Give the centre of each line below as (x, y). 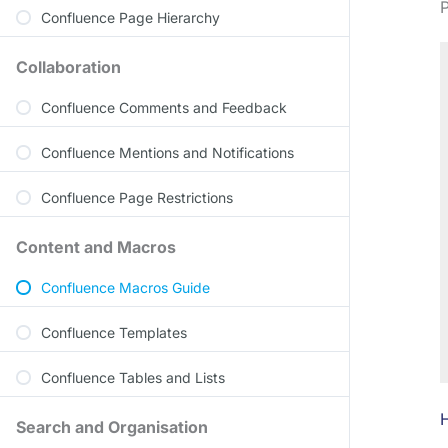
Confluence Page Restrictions (137, 197)
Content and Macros (96, 247)
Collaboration (68, 67)
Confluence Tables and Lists (133, 377)
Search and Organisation (112, 427)
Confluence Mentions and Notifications (167, 152)
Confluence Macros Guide (125, 287)
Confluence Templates (114, 332)
